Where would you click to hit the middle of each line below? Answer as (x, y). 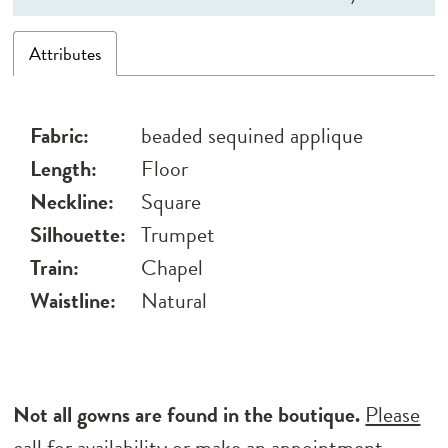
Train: (55, 268)
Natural (174, 301)
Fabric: (60, 136)
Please (393, 414)
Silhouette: (78, 235)
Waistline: (73, 301)
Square (171, 202)
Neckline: (72, 202)
